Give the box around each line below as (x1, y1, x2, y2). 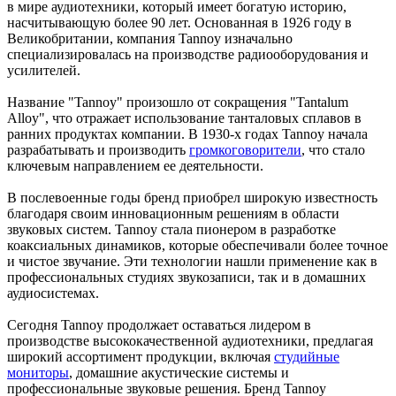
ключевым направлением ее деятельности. (7, 157, 263, 173)
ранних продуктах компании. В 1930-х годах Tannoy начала (7, 126, 368, 141)
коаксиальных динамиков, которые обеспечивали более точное (7, 237, 388, 253)
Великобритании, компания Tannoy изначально (7, 30, 293, 46)
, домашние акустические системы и (69, 364, 289, 380)
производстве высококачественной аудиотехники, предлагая (7, 332, 373, 348)
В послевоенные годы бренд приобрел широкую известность (7, 189, 377, 205)
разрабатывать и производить (7, 141, 189, 157)
